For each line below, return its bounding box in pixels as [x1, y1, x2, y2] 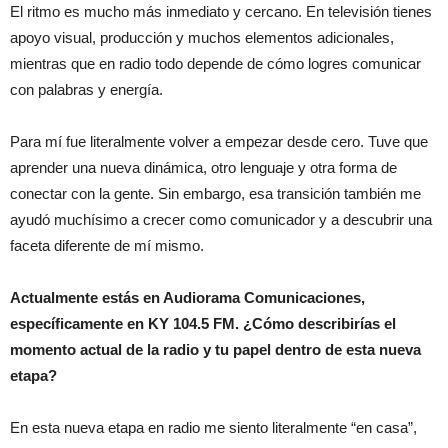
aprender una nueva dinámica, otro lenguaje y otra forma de [10, 159, 397, 177]
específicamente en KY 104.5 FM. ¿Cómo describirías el [10, 315, 396, 333]
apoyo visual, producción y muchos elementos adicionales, [10, 29, 394, 47]
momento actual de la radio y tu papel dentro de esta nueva [10, 341, 421, 359]
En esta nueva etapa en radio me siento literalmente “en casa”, [10, 419, 417, 437]
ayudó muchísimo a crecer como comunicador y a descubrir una [10, 211, 432, 229]
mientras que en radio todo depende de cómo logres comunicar [10, 55, 421, 73]
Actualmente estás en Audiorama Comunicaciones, [10, 289, 365, 307]
